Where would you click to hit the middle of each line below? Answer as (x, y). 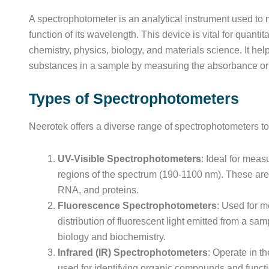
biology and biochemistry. (112, 237)
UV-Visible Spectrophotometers (129, 159)
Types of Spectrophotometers (134, 98)
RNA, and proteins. (98, 190)
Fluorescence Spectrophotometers (137, 206)
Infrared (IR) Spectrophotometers (133, 252)
